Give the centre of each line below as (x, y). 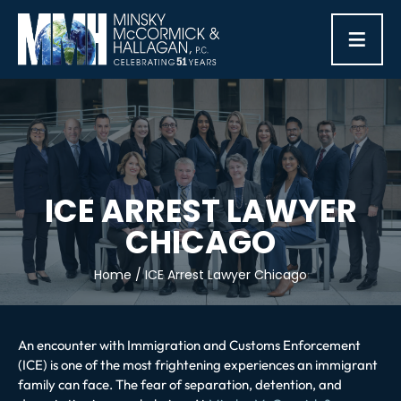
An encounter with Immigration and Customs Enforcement (189, 345)
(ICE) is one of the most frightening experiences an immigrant (198, 364)
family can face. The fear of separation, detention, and (180, 384)
